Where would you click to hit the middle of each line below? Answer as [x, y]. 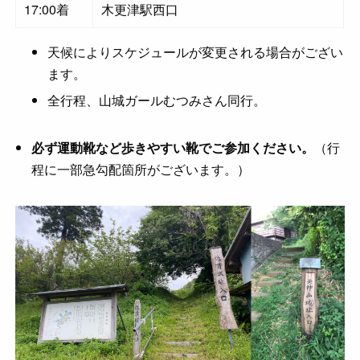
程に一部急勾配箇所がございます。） [141, 170]
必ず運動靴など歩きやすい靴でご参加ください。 [173, 148]
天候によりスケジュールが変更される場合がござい [196, 51]
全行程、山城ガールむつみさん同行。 [157, 100]
